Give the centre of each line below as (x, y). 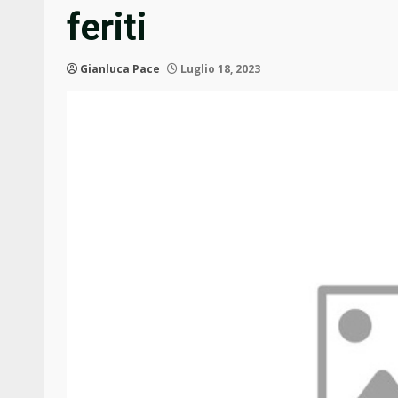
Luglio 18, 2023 (219, 69)
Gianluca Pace (120, 69)
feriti (107, 28)
